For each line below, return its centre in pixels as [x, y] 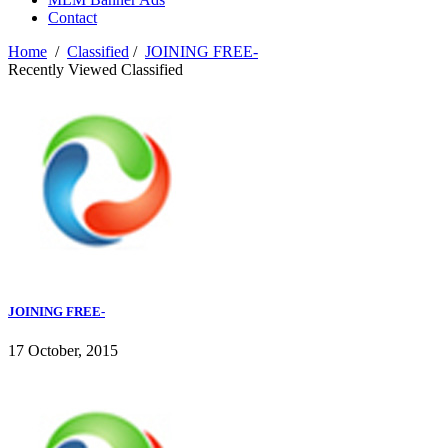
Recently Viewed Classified [95, 70]
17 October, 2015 [63, 351]
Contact [72, 18]
